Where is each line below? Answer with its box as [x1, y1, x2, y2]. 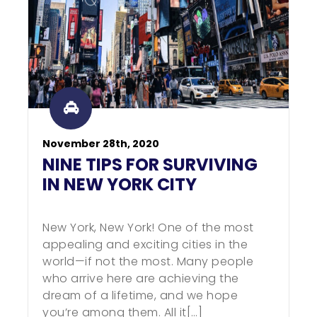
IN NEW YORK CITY [42, 173, 197, 196]
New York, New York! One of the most [42, 219, 254, 236]
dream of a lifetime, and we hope [42, 287, 238, 304]
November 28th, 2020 [42, 137, 159, 151]
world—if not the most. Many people [42, 253, 253, 270]
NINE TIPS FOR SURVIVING [42, 153, 258, 176]
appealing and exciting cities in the [42, 236, 248, 253]
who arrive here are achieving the [42, 270, 239, 287]
